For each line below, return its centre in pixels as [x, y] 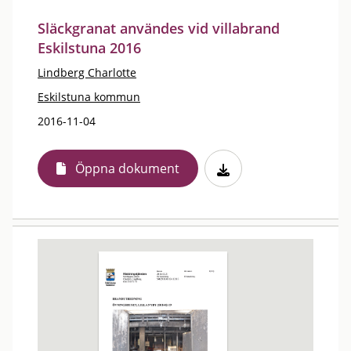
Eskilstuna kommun [89, 97]
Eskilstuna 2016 [89, 48]
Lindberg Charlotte [87, 72]
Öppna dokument [127, 168]
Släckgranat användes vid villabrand [159, 28]
